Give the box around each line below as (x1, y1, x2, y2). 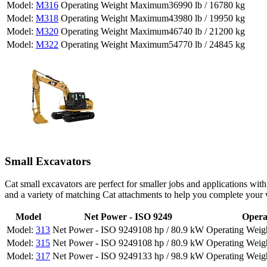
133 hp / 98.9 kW (138, 251, 204, 262)
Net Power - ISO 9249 (84, 212, 172, 222)
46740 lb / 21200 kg (169, 26, 245, 36)
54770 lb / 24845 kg (169, 39, 245, 49)
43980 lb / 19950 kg (169, 13, 245, 23)
